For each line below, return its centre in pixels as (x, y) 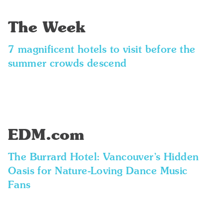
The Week (47, 28)
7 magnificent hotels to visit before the (102, 50)
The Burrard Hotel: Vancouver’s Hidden (103, 158)
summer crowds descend (67, 64)
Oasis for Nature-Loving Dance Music (98, 172)
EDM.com (46, 136)
